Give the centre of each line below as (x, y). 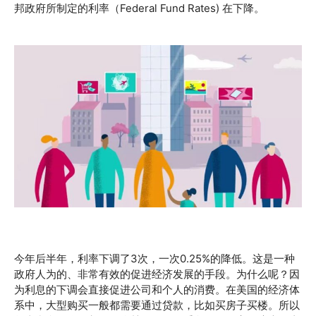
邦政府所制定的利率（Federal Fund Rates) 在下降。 (139, 8)
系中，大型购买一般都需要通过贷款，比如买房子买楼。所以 (157, 305)
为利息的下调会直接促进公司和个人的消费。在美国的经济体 (157, 289)
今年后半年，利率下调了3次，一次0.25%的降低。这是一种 (154, 258)
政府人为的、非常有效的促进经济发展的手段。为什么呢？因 (157, 274)
